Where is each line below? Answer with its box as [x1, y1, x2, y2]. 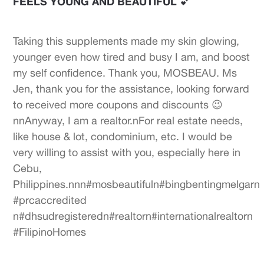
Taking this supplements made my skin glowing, [13, 35, 240, 47]
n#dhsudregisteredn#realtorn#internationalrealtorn [13, 210, 253, 222]
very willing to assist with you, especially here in [13, 146, 241, 159]
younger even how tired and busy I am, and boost [13, 51, 250, 63]
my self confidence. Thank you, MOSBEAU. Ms [13, 67, 237, 79]
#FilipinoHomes [13, 226, 87, 238]
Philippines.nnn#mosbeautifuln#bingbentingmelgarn [13, 178, 260, 190]
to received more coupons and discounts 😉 [13, 98, 223, 111]
